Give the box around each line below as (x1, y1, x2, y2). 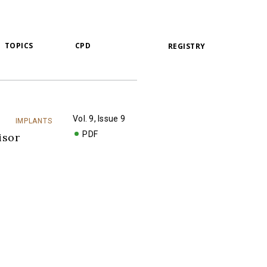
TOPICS (4, 41, 33, 51)
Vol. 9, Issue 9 (73, 114, 125, 123)
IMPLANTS (15, 117, 52, 125)
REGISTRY (167, 41, 206, 51)
